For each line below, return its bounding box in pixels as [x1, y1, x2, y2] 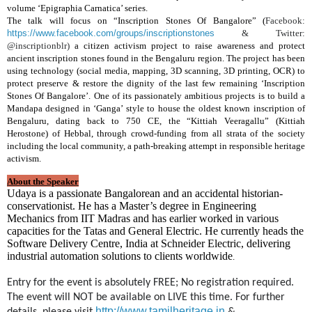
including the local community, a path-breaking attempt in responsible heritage [7, 140, 305, 151]
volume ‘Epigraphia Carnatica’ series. [7, 2, 148, 13]
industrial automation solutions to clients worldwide [7, 249, 233, 262]
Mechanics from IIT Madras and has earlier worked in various [7, 212, 279, 224]
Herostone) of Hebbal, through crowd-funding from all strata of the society [7, 127, 305, 139]
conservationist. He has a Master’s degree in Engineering [7, 199, 256, 212]
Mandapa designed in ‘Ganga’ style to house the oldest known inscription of [7, 102, 305, 114]
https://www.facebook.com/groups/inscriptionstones [7, 27, 214, 38]
